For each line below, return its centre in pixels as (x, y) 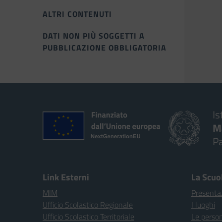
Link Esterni (66, 177)
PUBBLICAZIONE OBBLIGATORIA (105, 48)
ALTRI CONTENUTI (77, 14)
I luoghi (203, 205)
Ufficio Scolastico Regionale (88, 205)
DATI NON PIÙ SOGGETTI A (94, 36)
